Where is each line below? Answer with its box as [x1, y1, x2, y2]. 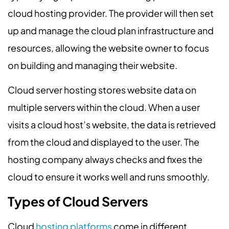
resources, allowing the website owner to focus [8, 41, 209, 54]
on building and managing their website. [8, 59, 177, 71]
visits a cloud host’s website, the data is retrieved [8, 119, 216, 131]
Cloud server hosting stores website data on [8, 84, 196, 96]
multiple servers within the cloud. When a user [8, 101, 200, 113]
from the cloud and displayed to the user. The [8, 136, 199, 148]
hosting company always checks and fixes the [8, 153, 202, 166]
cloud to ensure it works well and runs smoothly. [8, 171, 210, 183]
